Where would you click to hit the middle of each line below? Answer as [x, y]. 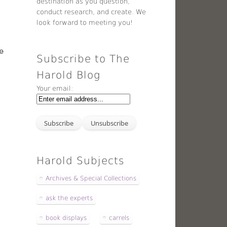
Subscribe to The [83, 59]
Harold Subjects [81, 161]
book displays [66, 218]
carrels [119, 218]
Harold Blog [69, 75]
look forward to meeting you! [85, 22]
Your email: [55, 88]
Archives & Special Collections [91, 179]
